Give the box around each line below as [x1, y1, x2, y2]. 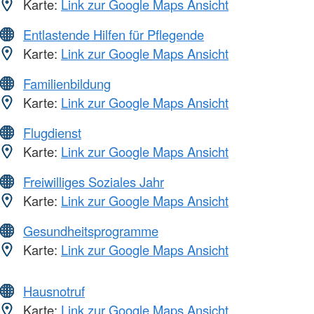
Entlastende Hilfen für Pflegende [23, 25, 204, 44]
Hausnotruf [23, 282, 85, 301]
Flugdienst [23, 123, 81, 142]
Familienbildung [23, 74, 111, 93]
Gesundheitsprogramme [23, 221, 158, 240]
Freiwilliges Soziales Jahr [23, 172, 164, 191]
